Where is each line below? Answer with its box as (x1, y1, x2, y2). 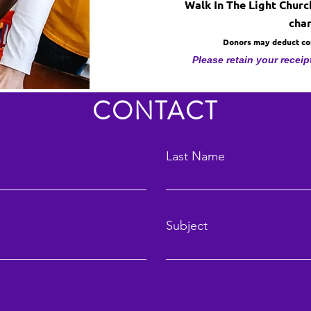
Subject (166, 218, 208, 233)
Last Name (166, 149, 225, 164)
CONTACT (92, 93, 218, 129)
